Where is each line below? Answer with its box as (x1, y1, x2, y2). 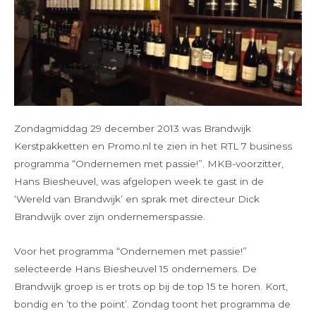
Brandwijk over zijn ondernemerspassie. (14, 211, 205, 223)
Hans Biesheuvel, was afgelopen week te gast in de (14, 176, 264, 188)
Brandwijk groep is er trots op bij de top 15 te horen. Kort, (14, 281, 288, 293)
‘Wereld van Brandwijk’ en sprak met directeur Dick (14, 193, 260, 205)
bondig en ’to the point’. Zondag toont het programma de (14, 298, 291, 310)
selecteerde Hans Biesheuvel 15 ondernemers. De (14, 263, 257, 275)
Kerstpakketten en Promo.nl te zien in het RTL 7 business (14, 140, 292, 152)
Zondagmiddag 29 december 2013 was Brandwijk (14, 123, 251, 135)
